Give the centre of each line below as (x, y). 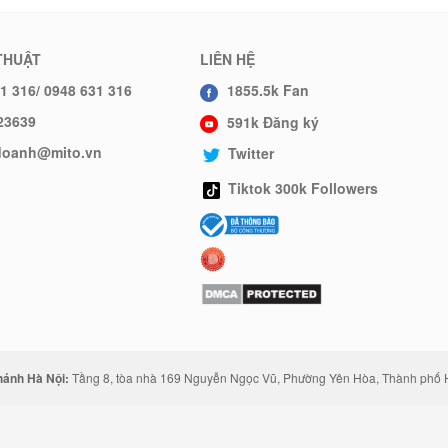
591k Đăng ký (271, 121)
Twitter (251, 152)
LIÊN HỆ (227, 59)
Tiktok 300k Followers (303, 187)
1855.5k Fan (266, 90)
